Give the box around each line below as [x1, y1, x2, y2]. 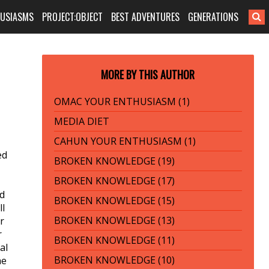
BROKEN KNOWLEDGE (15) [53, 194, 175, 207]
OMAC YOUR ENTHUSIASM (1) [53, 95, 190, 108]
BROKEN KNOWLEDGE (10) [53, 253, 175, 267]
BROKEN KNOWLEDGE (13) [53, 214, 175, 227]
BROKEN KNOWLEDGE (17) [53, 174, 175, 187]
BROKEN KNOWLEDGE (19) [53, 154, 175, 168]
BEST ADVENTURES [111, 10, 180, 24]
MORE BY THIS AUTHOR [101, 67, 195, 82]
